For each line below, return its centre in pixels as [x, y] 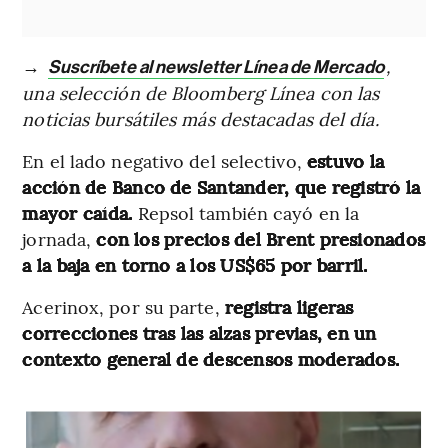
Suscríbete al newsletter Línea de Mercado [215, 66]
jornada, [59, 238]
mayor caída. [80, 212]
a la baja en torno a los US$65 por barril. [195, 264]
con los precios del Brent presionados [261, 238]
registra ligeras [289, 306]
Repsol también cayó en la [248, 212]
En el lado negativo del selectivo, [164, 160]
